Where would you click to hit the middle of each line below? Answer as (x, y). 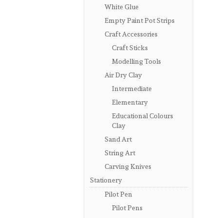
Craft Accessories (131, 34)
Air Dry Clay (123, 75)
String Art (120, 153)
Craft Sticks (130, 47)
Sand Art (118, 139)
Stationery (106, 180)
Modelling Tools (136, 61)
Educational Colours (143, 116)
